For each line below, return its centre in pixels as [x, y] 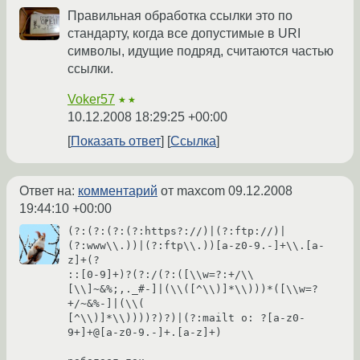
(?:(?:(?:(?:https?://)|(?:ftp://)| [177, 231]
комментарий [118, 191]
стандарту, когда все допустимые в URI [184, 34]
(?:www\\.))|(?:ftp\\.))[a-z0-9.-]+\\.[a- [196, 246]
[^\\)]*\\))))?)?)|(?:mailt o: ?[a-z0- [186, 318]
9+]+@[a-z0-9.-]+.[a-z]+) [145, 333]
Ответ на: [49, 191]
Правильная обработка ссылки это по [180, 16]
